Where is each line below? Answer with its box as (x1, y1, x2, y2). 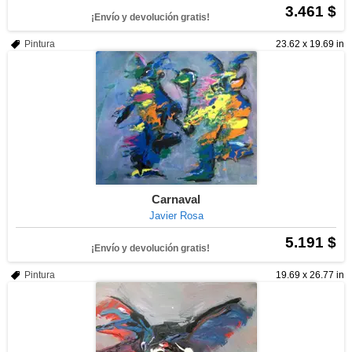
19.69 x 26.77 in (276, 269, 344, 280)
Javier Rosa (148, 210, 203, 222)
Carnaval (152, 192, 200, 206)
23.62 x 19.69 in (276, 38, 344, 49)
